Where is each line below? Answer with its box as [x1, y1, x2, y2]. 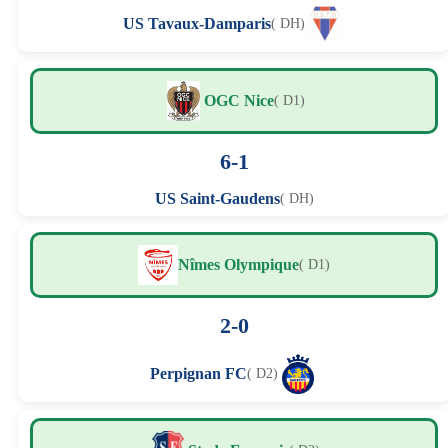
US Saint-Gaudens [154, 190, 280, 208]
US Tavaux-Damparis [123, 15, 271, 33]
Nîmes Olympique [178, 256, 299, 274]
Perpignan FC [150, 365, 247, 383]
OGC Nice [203, 92, 274, 110]
